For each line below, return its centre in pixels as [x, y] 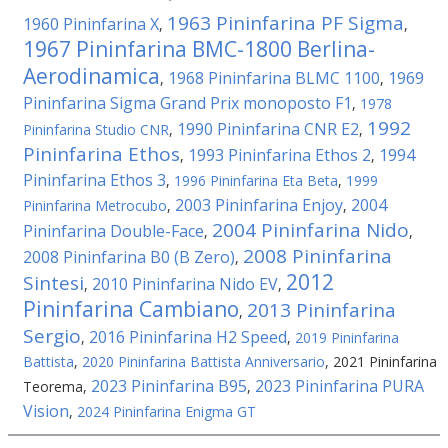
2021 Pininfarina [385, 361]
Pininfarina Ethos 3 [94, 180]
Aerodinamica [91, 76]
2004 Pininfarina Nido [310, 230]
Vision [46, 411]
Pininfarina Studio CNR [96, 129]
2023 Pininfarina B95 [169, 386]
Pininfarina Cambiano [131, 309]
